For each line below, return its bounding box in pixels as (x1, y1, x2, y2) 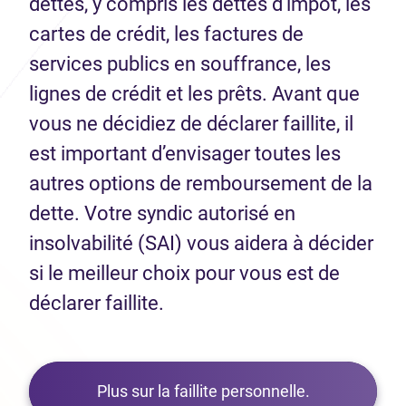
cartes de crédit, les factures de (29, 23, 304, 46)
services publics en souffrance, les (29, 53, 331, 76)
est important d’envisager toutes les (29, 142, 341, 166)
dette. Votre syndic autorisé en (29, 202, 295, 226)
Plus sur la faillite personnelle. (96, 382, 310, 401)
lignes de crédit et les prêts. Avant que (29, 82, 360, 106)
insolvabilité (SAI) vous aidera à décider (29, 232, 373, 256)
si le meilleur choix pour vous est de (29, 262, 340, 285)
